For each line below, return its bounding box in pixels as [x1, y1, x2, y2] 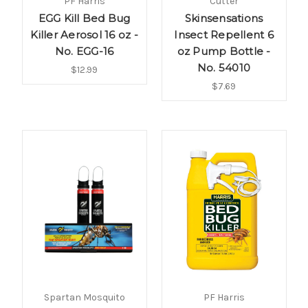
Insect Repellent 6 [174, 28, 274, 42]
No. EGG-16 [54, 45, 114, 58]
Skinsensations [184, 12, 263, 25]
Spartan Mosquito [43, 291, 125, 304]
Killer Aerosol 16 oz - [30, 28, 138, 42]
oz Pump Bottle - [177, 45, 271, 58]
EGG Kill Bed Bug [38, 12, 131, 25]
